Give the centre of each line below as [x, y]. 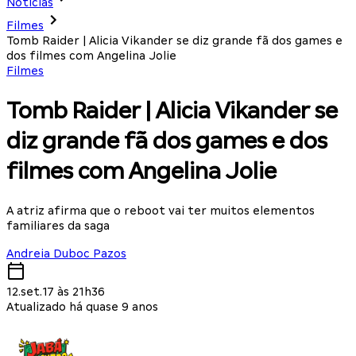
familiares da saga [58, 225]
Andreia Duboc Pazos [66, 253]
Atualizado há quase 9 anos [82, 306]
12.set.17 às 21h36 [56, 291]
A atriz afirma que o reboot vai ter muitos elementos [161, 210]
